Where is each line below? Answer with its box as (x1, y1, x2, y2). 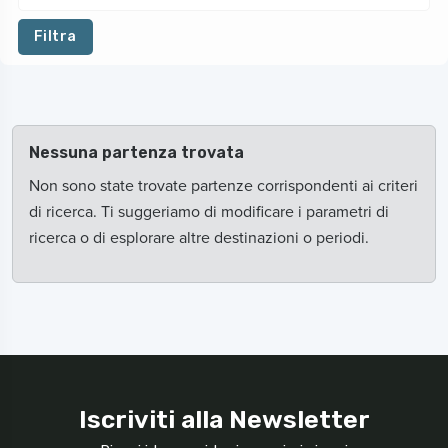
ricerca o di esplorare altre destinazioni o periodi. (29, 226, 369, 248)
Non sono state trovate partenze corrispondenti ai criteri (29, 174, 418, 196)
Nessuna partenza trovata (29, 143, 244, 162)
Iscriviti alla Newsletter (78, 405, 370, 434)
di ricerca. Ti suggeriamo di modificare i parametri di (29, 200, 389, 222)
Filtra (34, 28, 77, 45)
